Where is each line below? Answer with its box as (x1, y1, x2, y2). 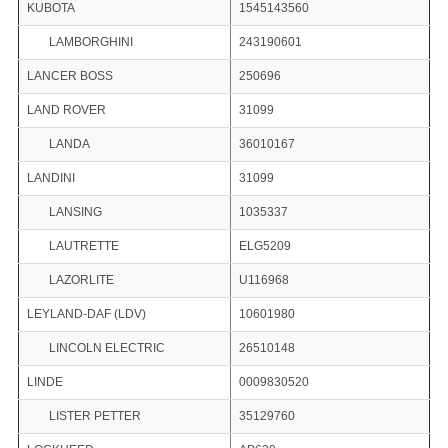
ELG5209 (238, 239, 291, 254)
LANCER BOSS (26, 69, 113, 84)
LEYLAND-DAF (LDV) (26, 307, 146, 322)
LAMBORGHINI (48, 35, 133, 50)
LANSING (48, 205, 102, 220)
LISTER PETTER (48, 409, 141, 424)
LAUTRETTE (48, 239, 119, 254)
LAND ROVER (26, 103, 106, 118)
